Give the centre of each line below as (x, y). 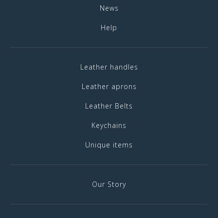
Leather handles (109, 67)
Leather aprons (109, 86)
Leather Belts (109, 106)
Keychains (109, 125)
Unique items (109, 145)
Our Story (109, 184)
